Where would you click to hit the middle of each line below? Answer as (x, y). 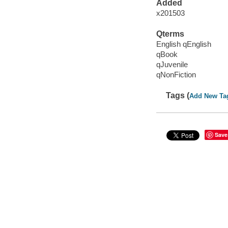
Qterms (170, 34)
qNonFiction (176, 74)
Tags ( (178, 96)
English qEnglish (183, 44)
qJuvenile (172, 64)
